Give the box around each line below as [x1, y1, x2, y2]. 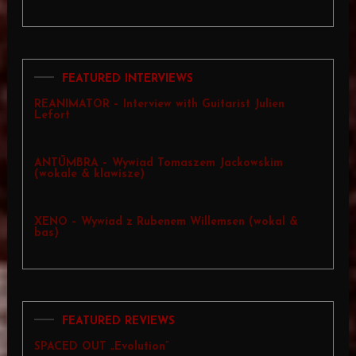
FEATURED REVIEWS [61, 315, 175, 328]
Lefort [33, 110, 70, 122]
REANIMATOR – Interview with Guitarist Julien [33, 99, 284, 111]
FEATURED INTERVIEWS [61, 73, 193, 86]
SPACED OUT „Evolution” [33, 341, 169, 354]
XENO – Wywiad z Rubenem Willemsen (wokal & [33, 216, 298, 229]
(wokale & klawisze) [33, 168, 145, 181]
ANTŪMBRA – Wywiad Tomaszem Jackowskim [33, 157, 283, 170]
